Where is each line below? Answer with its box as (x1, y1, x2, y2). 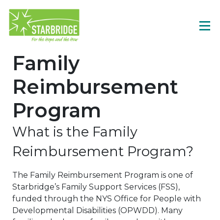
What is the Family (12, 124, 137, 140)
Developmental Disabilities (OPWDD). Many (12, 206, 183, 215)
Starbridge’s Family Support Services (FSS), (12, 182, 180, 192)
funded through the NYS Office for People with (12, 194, 201, 203)
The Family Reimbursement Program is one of (12, 170, 193, 180)
